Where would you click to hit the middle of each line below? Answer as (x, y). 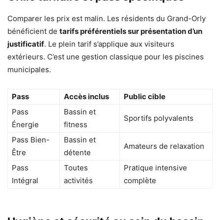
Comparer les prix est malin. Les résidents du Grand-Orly (107, 18)
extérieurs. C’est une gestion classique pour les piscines (106, 56)
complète (140, 180)
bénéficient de (33, 31)
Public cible (145, 96)
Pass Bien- (31, 139)
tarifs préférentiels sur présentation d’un (131, 31)
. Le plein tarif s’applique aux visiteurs (109, 44)
